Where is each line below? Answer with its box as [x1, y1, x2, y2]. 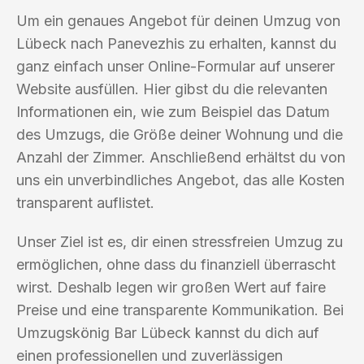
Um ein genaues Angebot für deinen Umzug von [16, 11, 340, 29]
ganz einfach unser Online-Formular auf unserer [16, 57, 335, 75]
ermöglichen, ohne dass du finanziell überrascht [16, 255, 336, 273]
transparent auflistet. [16, 193, 154, 211]
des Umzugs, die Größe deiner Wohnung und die [16, 125, 343, 143]
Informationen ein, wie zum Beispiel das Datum [16, 102, 330, 120]
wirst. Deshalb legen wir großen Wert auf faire [16, 278, 326, 296]
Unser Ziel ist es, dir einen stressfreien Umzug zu [16, 232, 343, 250]
